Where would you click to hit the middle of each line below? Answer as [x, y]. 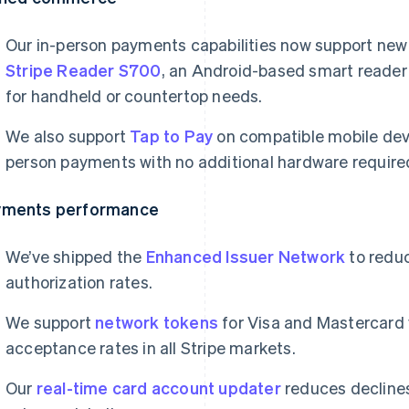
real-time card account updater [158, 388]
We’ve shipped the [76, 256]
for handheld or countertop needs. [136, 95]
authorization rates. [79, 282]
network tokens [157, 322]
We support [51, 322]
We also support [68, 136]
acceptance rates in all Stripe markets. [151, 347]
